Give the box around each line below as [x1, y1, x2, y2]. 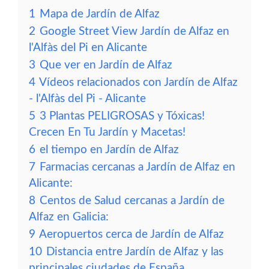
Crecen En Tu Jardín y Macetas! [29, 127, 186, 138]
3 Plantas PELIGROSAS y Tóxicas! [40, 110, 205, 122]
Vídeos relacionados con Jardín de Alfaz [39, 77, 238, 88]
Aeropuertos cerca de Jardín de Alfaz [39, 229, 224, 240]
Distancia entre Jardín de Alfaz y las [46, 246, 223, 258]
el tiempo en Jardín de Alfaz [40, 144, 179, 156]
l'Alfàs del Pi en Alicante [29, 42, 147, 53]
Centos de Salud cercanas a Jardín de [40, 195, 225, 207]
